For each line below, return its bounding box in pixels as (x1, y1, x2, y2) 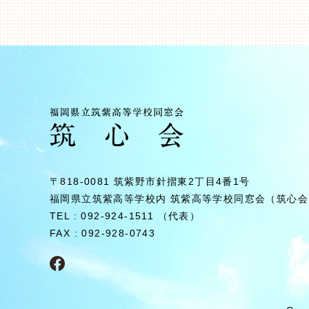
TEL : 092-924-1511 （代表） (50, 210, 201, 221)
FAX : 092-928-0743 (50, 228, 156, 239)
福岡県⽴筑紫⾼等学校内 (50, 193, 170, 204)
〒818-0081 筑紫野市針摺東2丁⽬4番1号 (50, 176, 250, 187)
